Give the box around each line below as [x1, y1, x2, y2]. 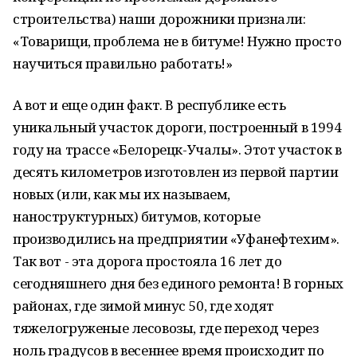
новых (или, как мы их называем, [13, 185, 230, 203]
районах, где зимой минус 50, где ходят [13, 296, 275, 315]
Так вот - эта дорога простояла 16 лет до [13, 252, 282, 270]
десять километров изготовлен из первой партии [13, 163, 339, 181]
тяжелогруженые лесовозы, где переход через [13, 319, 319, 337]
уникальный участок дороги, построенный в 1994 [13, 118, 342, 136]
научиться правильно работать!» [13, 54, 233, 73]
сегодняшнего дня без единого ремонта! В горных [13, 274, 343, 292]
